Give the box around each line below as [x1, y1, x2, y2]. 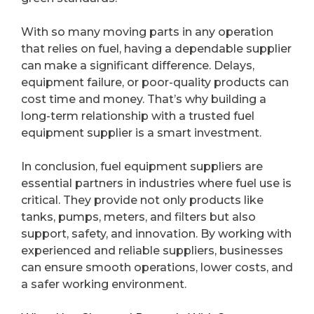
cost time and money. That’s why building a [21, 92, 266, 106]
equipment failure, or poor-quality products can [21, 75, 289, 89]
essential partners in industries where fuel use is [21, 176, 292, 190]
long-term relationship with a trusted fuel [21, 109, 254, 123]
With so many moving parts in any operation [21, 25, 273, 39]
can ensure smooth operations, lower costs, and [21, 260, 293, 274]
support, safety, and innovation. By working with [21, 226, 292, 240]
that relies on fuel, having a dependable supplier [21, 41, 292, 55]
